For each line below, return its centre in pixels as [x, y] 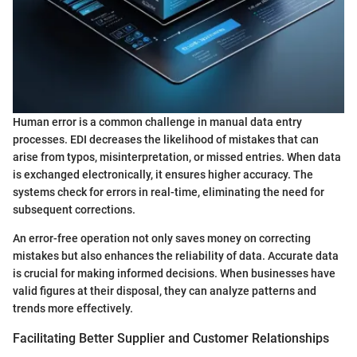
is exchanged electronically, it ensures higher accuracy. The [163, 174]
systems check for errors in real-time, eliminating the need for [169, 192]
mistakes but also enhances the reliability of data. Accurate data [176, 255]
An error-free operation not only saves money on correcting [162, 238]
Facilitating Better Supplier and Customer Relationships [171, 338]
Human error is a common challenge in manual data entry [157, 122]
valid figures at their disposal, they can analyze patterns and [165, 290]
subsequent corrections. [74, 209]
